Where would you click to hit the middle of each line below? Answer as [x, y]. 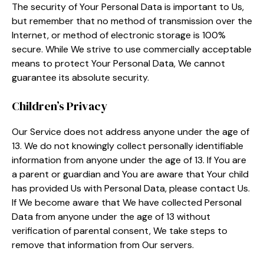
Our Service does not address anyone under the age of [131, 131]
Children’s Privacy [60, 106]
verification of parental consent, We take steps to [120, 230]
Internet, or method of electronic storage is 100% [119, 35]
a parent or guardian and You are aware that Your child [130, 174]
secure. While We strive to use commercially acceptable [132, 49]
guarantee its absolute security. [80, 77]
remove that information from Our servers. [103, 245]
